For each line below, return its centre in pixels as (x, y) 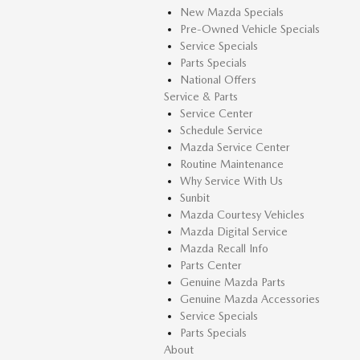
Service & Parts (201, 96)
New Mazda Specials (232, 12)
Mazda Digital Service (234, 231)
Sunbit (195, 198)
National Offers (218, 80)
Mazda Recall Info (224, 248)
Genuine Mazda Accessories (250, 299)
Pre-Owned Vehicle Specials (250, 29)
